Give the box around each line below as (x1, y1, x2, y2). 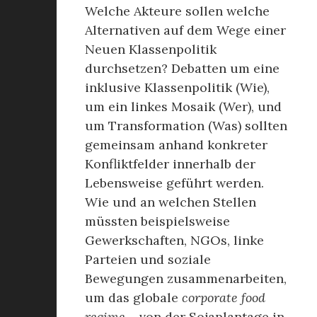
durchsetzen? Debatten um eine (85, 60, 279, 76)
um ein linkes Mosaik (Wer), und (85, 98, 282, 115)
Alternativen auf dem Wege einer (85, 22, 286, 38)
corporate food (182, 289, 265, 306)
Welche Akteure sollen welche (85, 3, 270, 19)
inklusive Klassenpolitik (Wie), (85, 79, 270, 96)
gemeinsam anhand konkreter (85, 137, 267, 153)
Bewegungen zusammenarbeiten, (85, 270, 287, 287)
